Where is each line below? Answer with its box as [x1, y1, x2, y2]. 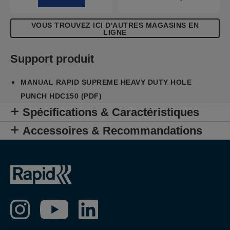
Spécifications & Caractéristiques [23, 106, 199, 119]
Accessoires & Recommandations [23, 124, 202, 137]
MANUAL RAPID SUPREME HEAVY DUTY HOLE [21, 78, 191, 86]
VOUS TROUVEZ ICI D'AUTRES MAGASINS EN [31, 21, 199, 29]
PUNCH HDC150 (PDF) [21, 92, 102, 100]
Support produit [10, 52, 94, 65]
